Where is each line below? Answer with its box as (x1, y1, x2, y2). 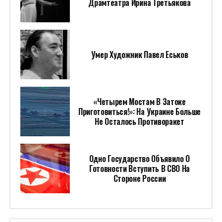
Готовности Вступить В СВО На (89, 163, 190, 175)
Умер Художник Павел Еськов (91, 49, 188, 61)
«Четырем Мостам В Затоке (93, 96, 186, 108)
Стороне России (113, 172, 166, 185)
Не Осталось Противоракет (95, 115, 184, 128)
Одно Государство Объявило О (89, 153, 190, 165)
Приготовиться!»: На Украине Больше (78, 106, 201, 118)
